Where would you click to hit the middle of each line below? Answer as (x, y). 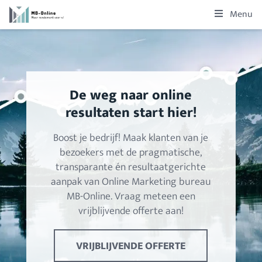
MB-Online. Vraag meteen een (131, 196)
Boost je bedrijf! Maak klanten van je (131, 138)
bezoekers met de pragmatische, (131, 153)
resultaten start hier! (131, 113)
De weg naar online (131, 95)
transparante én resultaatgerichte (131, 167)
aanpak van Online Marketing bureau (131, 182)
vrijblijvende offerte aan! (131, 211)
